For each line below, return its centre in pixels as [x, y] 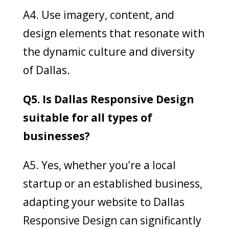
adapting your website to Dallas [104, 202]
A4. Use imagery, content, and [98, 15]
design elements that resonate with [113, 33]
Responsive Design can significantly [112, 220]
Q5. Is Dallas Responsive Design [108, 99]
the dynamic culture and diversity [109, 51]
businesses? [56, 136]
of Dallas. [46, 70]
